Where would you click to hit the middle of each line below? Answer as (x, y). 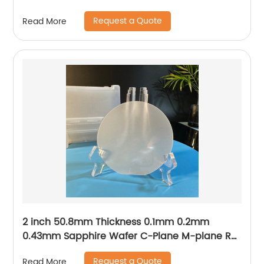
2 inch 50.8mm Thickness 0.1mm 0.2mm (116, 222)
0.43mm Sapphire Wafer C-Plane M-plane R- (130, 237)
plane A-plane (57, 251)
